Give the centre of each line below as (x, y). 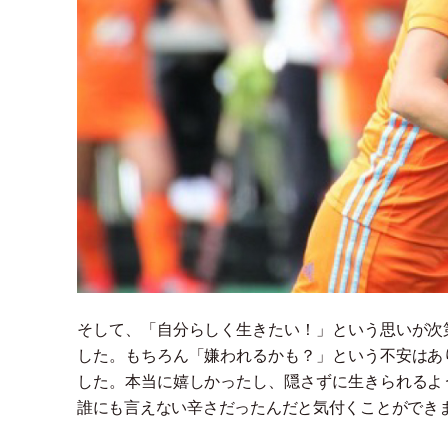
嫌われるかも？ (260, 355)
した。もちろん (133, 355)
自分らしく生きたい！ (236, 329)
